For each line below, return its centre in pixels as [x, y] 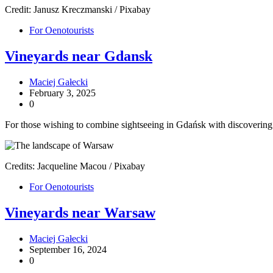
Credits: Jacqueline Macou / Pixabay [75, 166]
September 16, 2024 [68, 250]
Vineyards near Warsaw [80, 213]
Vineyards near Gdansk [79, 56]
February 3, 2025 [62, 93]
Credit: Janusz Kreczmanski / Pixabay [78, 10]
